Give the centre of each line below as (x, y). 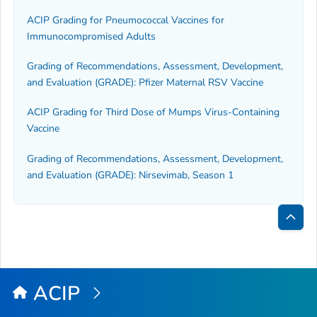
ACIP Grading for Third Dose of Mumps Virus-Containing (153, 113)
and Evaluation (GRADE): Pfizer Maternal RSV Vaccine (145, 82)
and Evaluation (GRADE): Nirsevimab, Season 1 (130, 175)
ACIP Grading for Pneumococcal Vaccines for (126, 20)
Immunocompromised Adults (91, 36)
